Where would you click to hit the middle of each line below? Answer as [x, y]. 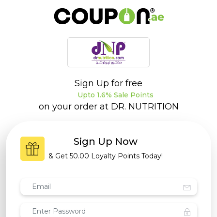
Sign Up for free [108, 83]
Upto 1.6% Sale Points [115, 95]
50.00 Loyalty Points [106, 156]
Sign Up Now [106, 142]
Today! [152, 156]
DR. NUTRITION [145, 107]
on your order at [75, 107]
